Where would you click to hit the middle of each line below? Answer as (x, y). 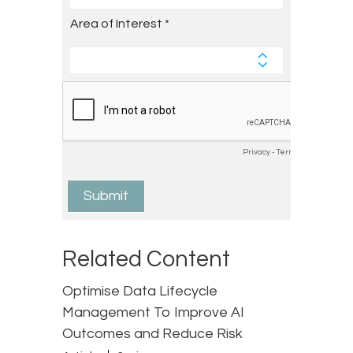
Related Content (146, 260)
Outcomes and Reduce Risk (152, 334)
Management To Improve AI (153, 313)
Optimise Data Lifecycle (140, 292)
